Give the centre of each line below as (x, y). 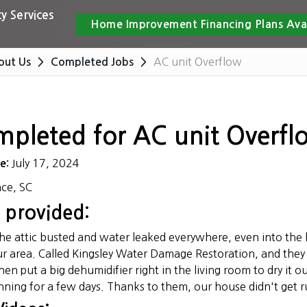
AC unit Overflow (198, 62)
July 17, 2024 (46, 163)
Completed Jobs (92, 62)
